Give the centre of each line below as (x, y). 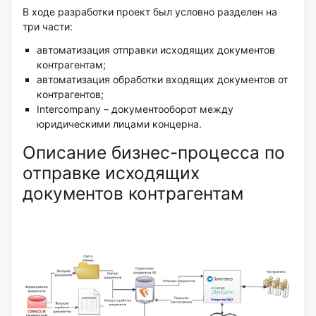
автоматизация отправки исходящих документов (156, 50)
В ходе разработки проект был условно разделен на (150, 12)
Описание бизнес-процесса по (154, 153)
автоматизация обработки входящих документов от (162, 80)
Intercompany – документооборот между (135, 109)
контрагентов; (70, 95)
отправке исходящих (111, 173)
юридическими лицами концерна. (119, 124)
